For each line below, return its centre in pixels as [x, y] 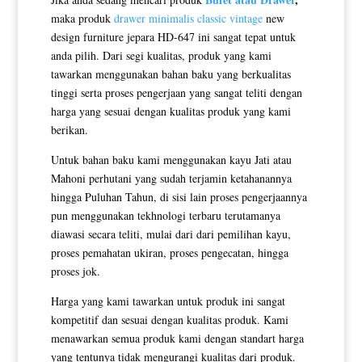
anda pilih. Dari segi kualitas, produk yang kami [161, 55]
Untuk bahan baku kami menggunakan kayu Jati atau [171, 159]
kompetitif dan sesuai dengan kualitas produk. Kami [169, 319]
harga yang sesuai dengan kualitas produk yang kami [170, 111]
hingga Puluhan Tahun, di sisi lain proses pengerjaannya [179, 196]
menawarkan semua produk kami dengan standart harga [177, 338]
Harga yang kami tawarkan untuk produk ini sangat [168, 301]
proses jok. [75, 271]
